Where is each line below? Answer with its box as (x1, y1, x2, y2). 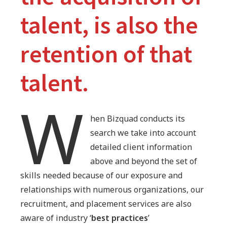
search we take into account (90, 127, 197, 138)
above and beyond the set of (90, 155, 198, 167)
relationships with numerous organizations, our (20, 183, 204, 195)
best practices (91, 212, 148, 223)
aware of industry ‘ (20, 212, 91, 223)
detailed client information (90, 141, 193, 153)
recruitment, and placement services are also (20, 198, 192, 209)
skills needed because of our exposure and (20, 169, 182, 181)
